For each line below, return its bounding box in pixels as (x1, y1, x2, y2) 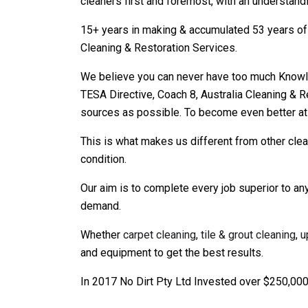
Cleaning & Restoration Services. (80, 41, 237, 54)
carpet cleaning (123, 228, 196, 241)
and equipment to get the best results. (80, 246, 263, 259)
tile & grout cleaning (201, 228, 296, 241)
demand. (80, 199, 121, 212)
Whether (80, 228, 123, 241)
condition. (80, 153, 126, 166)
